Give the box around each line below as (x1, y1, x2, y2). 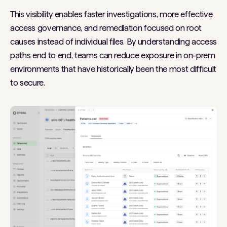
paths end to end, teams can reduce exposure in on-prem (10, 50, 215, 61)
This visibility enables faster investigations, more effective (10, 9, 213, 20)
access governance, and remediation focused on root (10, 23, 202, 33)
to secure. (10, 78, 45, 88)
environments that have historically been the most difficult (10, 64, 216, 74)
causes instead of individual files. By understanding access (10, 36, 217, 47)
